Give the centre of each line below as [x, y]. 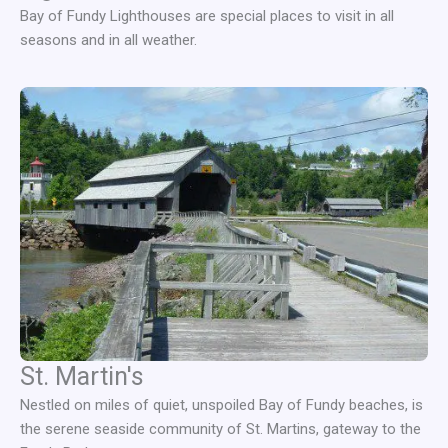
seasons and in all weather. [108, 40]
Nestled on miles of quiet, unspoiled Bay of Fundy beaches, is [221, 405]
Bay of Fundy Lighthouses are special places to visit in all [207, 16]
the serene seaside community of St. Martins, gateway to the [220, 429]
